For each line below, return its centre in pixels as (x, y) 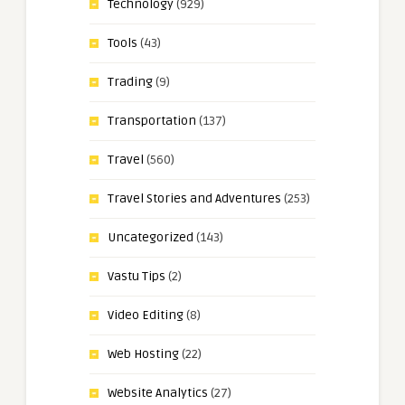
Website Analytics (158, 392)
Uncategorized (151, 237)
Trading (130, 81)
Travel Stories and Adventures (194, 198)
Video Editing (146, 315)
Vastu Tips (137, 276)
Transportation (152, 120)
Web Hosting (143, 353)
